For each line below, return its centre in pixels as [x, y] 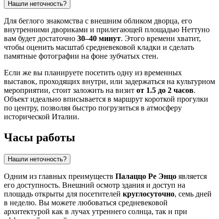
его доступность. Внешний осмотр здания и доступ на [95, 185]
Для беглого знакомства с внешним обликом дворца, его [98, 21]
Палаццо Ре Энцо [146, 176]
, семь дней [193, 194]
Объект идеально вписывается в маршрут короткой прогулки [106, 99]
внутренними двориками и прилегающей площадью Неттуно [107, 30]
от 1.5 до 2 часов [165, 90]
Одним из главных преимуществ [60, 176]
